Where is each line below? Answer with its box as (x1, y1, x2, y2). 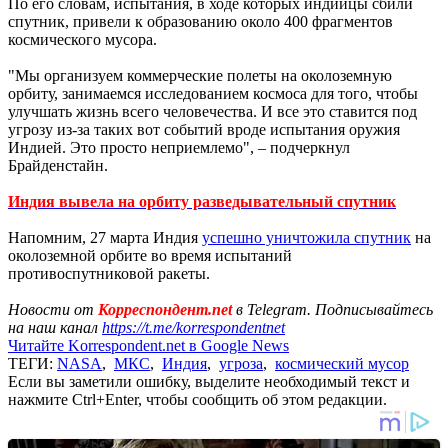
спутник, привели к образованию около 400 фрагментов (8, 12, 393, 30)
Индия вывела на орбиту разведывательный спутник (8, 192, 396, 210)
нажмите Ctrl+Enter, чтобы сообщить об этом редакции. (8, 390, 387, 408)
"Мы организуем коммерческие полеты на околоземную (8, 66, 392, 84)
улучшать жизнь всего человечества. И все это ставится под (8, 102, 417, 120)
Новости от (8, 300, 94, 318)
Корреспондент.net (94, 300, 236, 318)
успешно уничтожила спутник (202, 228, 411, 246)
